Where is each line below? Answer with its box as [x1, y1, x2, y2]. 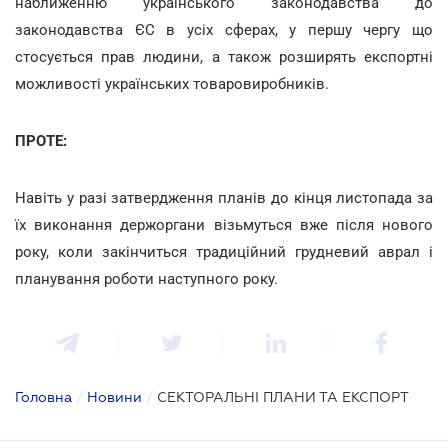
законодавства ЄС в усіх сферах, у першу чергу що [15, 20, 433, 39]
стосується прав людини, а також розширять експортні [15, 47, 433, 66]
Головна [15, 388, 72, 405]
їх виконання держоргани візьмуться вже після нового [15, 215, 433, 234]
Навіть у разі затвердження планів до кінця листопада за [15, 188, 433, 207]
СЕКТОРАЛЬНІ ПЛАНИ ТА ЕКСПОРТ [157, 388, 409, 405]
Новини [87, 388, 142, 405]
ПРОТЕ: [15, 131, 67, 150]
